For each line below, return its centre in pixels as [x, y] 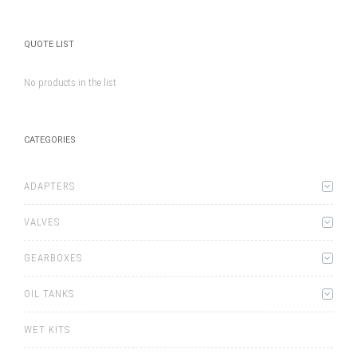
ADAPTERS [49, 186]
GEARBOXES [53, 258]
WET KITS [47, 330]
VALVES [42, 222]
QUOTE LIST [49, 45]
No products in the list [70, 83]
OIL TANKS [49, 294]
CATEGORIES [50, 140]
